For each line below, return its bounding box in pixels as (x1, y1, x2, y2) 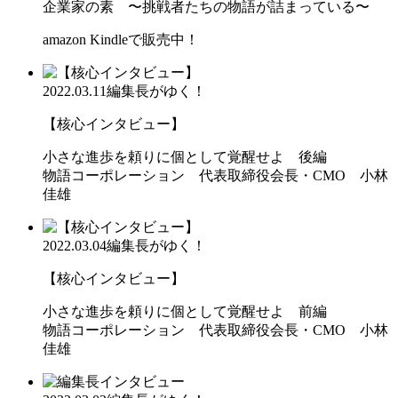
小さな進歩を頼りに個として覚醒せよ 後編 (43, 148, 327, 164)
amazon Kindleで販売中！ (43, 31, 199, 47)
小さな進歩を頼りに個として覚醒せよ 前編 (43, 303, 327, 319)
